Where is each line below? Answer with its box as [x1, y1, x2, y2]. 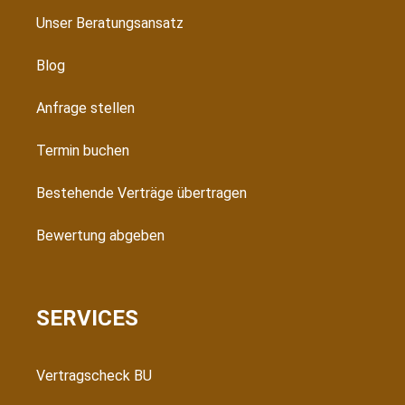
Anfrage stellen [36, 99, 135, 117]
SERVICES [36, 305, 138, 331]
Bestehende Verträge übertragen [36, 184, 247, 202]
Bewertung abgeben [36, 226, 165, 244]
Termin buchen [36, 141, 129, 159]
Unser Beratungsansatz [36, 14, 184, 32]
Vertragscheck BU [36, 366, 152, 384]
